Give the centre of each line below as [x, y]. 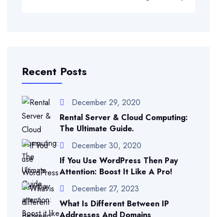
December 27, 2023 [105, 188]
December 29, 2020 [106, 102]
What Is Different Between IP [114, 203]
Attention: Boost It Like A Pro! [116, 171]
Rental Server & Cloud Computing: [124, 117]
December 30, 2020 [107, 145]
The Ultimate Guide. [97, 128]
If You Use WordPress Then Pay [119, 160]
